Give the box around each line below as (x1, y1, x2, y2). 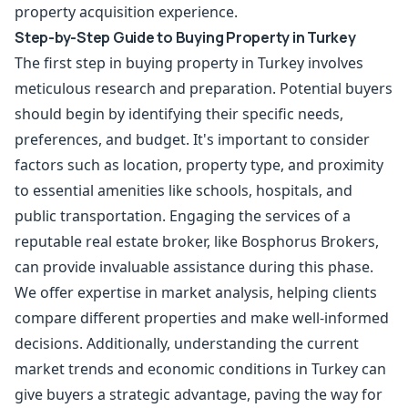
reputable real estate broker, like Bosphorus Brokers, (15, 231, 379, 251)
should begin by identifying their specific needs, (15, 104, 343, 124)
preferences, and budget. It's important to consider (15, 129, 370, 149)
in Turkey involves (238, 53, 363, 73)
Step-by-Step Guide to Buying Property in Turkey (15, 27, 356, 47)
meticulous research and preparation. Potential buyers (15, 78, 393, 98)
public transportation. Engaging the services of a (15, 206, 351, 226)
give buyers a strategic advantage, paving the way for (15, 384, 382, 404)
